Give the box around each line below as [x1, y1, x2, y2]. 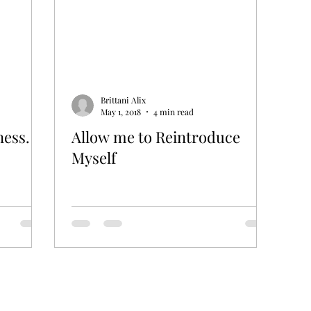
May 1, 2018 [101, 106, 141, 118]
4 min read [153, 106, 194, 118]
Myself [72, 147, 116, 169]
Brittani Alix [101, 94, 146, 106]
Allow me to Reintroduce [72, 126, 240, 148]
